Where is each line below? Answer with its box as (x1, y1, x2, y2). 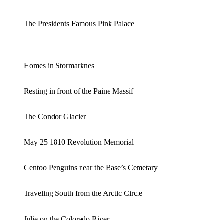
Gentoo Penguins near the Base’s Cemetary (24, 163, 158, 172)
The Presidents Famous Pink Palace (24, 19, 134, 27)
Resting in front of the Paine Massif (24, 86, 133, 95)
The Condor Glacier (24, 112, 86, 121)
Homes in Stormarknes (24, 61, 94, 70)
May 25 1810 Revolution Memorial (24, 137, 134, 146)
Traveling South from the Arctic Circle (24, 189, 142, 197)
